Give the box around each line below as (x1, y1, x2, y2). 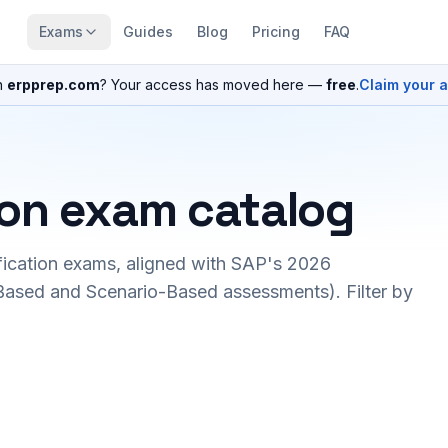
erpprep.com (7, 76, 100, 93)
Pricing (252, 23, 300, 40)
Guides (123, 23, 173, 40)
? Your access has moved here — (100, 76, 322, 93)
